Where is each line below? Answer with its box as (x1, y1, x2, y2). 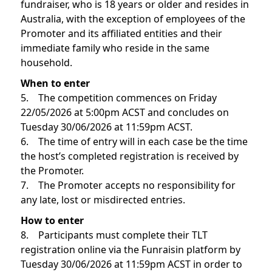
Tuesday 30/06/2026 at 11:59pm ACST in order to (21, 257, 242, 271)
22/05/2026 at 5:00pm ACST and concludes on (21, 106, 229, 119)
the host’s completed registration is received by (21, 149, 239, 163)
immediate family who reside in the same (21, 41, 209, 55)
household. (21, 56, 72, 69)
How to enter (21, 214, 84, 227)
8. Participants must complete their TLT (21, 228, 208, 242)
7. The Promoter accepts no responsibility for (21, 178, 236, 192)
